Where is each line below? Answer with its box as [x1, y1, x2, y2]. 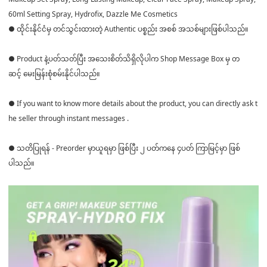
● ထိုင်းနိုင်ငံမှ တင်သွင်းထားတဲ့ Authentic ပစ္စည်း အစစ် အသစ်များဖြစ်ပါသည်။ [8, 23, 250, 34]
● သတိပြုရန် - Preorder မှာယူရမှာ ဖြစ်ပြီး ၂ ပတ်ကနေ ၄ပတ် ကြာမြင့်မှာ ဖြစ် [8, 142, 240, 153]
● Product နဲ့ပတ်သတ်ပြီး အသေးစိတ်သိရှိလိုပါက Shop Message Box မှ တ [8, 53, 240, 64]
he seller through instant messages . [8, 113, 131, 123]
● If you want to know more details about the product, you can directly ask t [8, 98, 257, 108]
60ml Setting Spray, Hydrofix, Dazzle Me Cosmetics [8, 8, 178, 19]
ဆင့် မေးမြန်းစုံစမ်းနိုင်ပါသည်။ [8, 68, 102, 79]
